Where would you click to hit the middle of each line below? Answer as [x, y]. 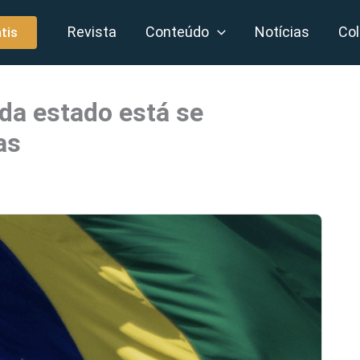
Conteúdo [178, 32]
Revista [92, 32]
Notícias [282, 32]
